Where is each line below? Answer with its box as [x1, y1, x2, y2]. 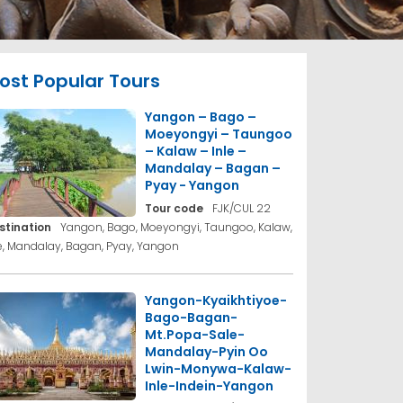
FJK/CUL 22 [211, 201, 271, 217]
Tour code [144, 201, 203, 217]
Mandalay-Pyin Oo [144, 343, 268, 362]
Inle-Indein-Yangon [144, 377, 273, 396]
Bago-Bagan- [144, 309, 237, 327]
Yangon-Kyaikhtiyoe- [144, 291, 287, 310]
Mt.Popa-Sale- [144, 326, 245, 345]
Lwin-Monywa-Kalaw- [144, 360, 291, 379]
